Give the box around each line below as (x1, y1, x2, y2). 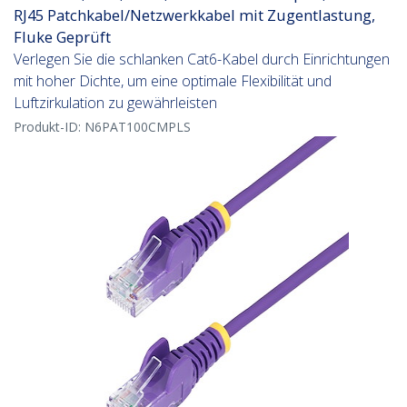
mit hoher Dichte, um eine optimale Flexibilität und (14, 71, 332, 92)
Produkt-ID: (14, 118, 84, 136)
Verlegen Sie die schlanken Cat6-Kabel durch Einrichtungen (14, 49, 390, 70)
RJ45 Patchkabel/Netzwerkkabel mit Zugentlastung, (14, 5, 375, 26)
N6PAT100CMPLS (84, 118, 191, 136)
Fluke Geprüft (14, 26, 111, 48)
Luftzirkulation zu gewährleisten (14, 93, 217, 114)
